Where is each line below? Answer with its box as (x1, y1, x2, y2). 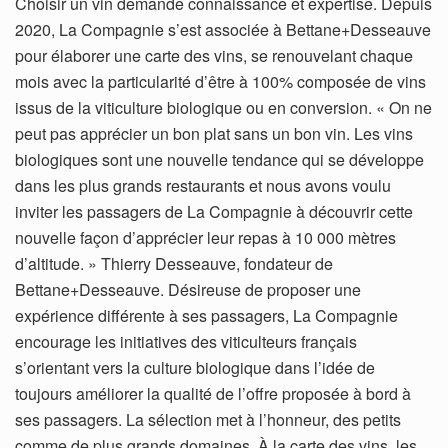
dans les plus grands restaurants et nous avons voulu (15, 174, 391, 198)
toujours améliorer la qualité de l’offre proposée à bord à (15, 382, 411, 406)
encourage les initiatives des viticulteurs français (15, 330, 357, 354)
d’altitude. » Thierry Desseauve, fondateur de (15, 252, 333, 276)
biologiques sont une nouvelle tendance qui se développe (15, 148, 424, 172)
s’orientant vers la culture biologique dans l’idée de (15, 356, 375, 380)
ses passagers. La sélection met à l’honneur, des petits (15, 408, 401, 432)
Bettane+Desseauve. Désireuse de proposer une (15, 278, 361, 302)
